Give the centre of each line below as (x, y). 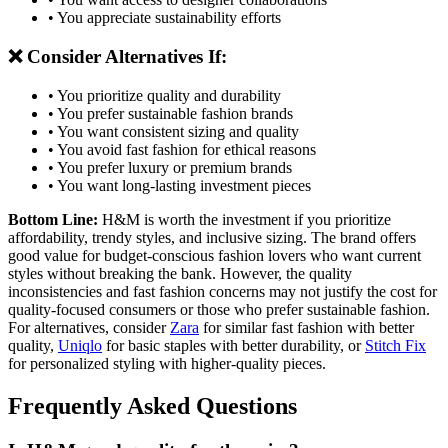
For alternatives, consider (89, 327)
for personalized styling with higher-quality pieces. (167, 363)
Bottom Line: (53, 219)
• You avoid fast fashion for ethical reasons (182, 149)
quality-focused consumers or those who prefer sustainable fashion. (219, 309)
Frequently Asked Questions (152, 405)
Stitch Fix (395, 345)
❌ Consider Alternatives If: (117, 57)
